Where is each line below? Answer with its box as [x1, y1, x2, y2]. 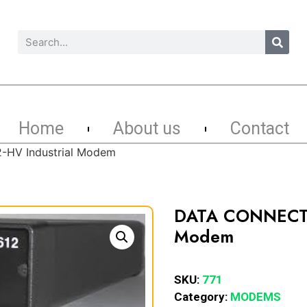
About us [112, 119, 181, 138]
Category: [174, 290, 230, 304]
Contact [230, 119, 289, 138]
